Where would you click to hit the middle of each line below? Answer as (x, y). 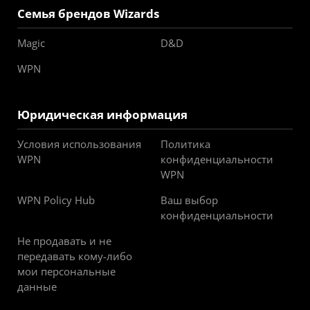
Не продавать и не (64, 241)
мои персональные (66, 271)
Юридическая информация (102, 115)
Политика (185, 144)
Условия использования (79, 144)
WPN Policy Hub (56, 200)
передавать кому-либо (75, 256)
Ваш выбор (189, 200)
